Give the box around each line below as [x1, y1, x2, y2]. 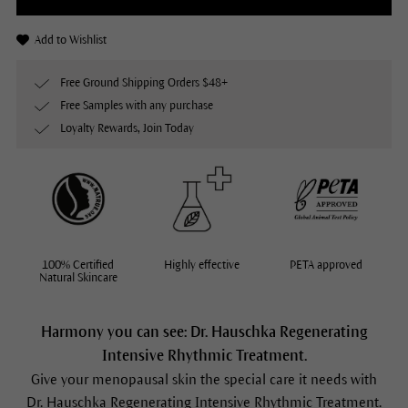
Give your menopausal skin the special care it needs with [31, 372, 377, 388]
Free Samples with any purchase [59, 99, 213, 112]
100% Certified [42, 259, 115, 272]
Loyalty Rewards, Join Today [59, 122, 194, 135]
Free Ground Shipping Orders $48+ [59, 76, 228, 89]
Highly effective [164, 259, 240, 272]
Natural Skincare [38, 271, 117, 285]
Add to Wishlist [34, 34, 107, 46]
